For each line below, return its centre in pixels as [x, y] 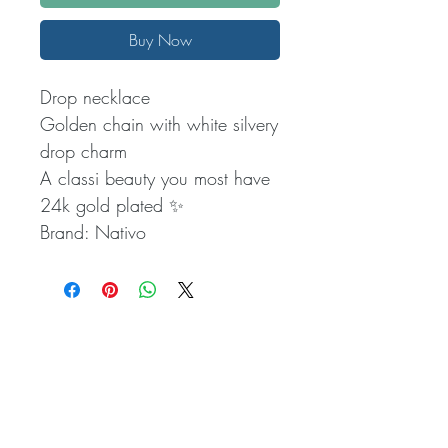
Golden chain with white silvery [159, 124]
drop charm [83, 151]
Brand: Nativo [93, 232]
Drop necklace [95, 97]
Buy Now [160, 40]
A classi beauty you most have [155, 178]
